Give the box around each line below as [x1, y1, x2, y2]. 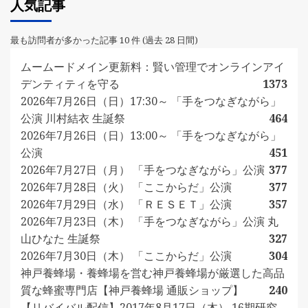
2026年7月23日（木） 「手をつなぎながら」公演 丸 [21, 214, 278, 230]
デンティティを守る [21, 76, 120, 92]
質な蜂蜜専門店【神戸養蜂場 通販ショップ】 [21, 283, 243, 298]
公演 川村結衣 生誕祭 [21, 111, 125, 126]
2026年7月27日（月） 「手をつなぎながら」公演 [21, 162, 265, 178]
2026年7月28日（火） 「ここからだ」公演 [21, 179, 232, 195]
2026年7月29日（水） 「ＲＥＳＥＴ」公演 [21, 197, 232, 212]
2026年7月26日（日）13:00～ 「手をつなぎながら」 [21, 128, 281, 144]
